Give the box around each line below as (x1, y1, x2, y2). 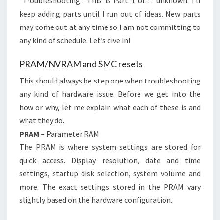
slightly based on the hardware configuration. (19, 195, 172, 205)
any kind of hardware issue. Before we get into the (19, 89, 201, 99)
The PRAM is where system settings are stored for (19, 142, 201, 152)
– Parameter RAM (39, 129, 99, 139)
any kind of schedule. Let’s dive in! (19, 35, 130, 46)
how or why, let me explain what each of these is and (19, 102, 201, 112)
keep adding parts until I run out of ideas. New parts (19, 9, 201, 19)
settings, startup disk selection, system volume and (19, 168, 201, 179)
